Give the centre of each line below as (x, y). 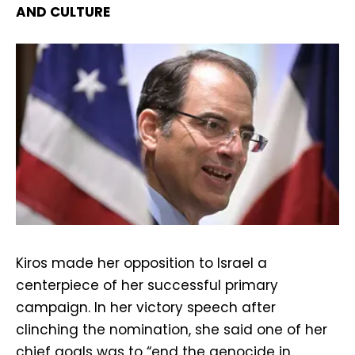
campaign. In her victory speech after (146, 307)
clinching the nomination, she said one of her (172, 329)
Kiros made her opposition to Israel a (141, 263)
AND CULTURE (63, 12)
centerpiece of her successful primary (147, 285)
